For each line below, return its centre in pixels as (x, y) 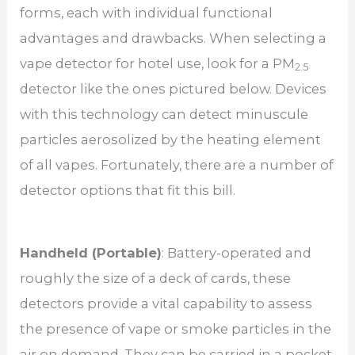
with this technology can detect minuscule (164, 114)
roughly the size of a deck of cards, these (156, 278)
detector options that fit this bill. (128, 190)
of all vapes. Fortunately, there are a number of (177, 164)
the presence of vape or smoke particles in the (176, 328)
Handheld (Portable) (91, 252)
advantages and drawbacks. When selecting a (174, 38)
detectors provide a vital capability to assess (166, 303)
